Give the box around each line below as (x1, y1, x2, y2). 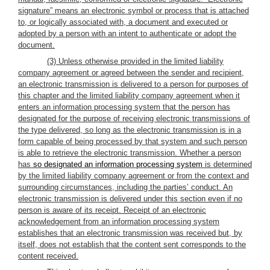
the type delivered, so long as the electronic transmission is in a (18, 125, 241, 134)
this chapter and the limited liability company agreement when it (18, 91, 240, 100)
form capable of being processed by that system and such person (18, 137, 247, 146)
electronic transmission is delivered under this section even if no (18, 194, 242, 203)
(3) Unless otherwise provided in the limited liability (47, 57, 224, 66)
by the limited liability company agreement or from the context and (18, 171, 249, 180)
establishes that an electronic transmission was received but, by (18, 228, 242, 237)
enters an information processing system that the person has (18, 102, 230, 111)
